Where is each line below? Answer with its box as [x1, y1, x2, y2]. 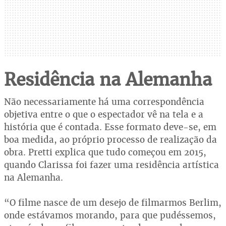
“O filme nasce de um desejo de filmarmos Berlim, [4, 196, 221, 208]
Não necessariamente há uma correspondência [4, 95, 204, 107]
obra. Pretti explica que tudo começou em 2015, [4, 146, 206, 158]
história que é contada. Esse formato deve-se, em [4, 121, 216, 133]
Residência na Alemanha [4, 68, 212, 91]
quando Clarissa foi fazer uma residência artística [4, 158, 219, 171]
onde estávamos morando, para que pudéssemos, [4, 209, 216, 221]
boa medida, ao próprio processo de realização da [4, 133, 217, 145]
